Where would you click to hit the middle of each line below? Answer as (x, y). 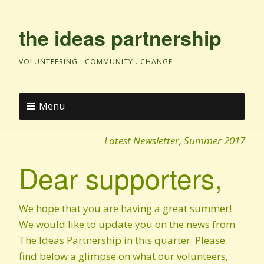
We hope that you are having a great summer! (126, 208)
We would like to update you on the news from (127, 224)
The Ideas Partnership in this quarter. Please (122, 240)
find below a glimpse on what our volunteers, (123, 256)
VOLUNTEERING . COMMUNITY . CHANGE (96, 62)
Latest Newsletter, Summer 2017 (175, 141)
